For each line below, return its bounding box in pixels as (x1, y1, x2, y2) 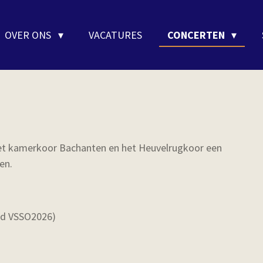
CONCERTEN (167, 28, 227, 42)
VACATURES (88, 28, 142, 42)
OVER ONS (5, 28, 54, 42)
